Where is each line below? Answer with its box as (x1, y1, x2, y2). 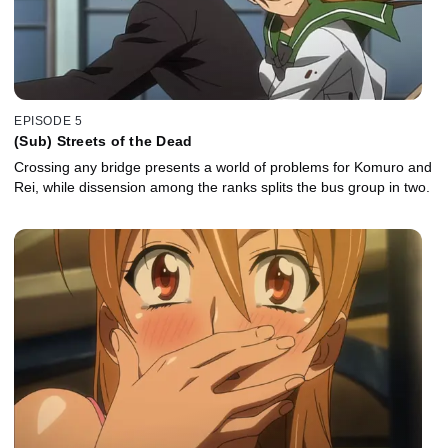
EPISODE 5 (14, 114, 83, 129)
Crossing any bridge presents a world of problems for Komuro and (14, 159, 432, 176)
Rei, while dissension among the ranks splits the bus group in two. (14, 179, 430, 196)
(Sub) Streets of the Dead (14, 133, 193, 150)
